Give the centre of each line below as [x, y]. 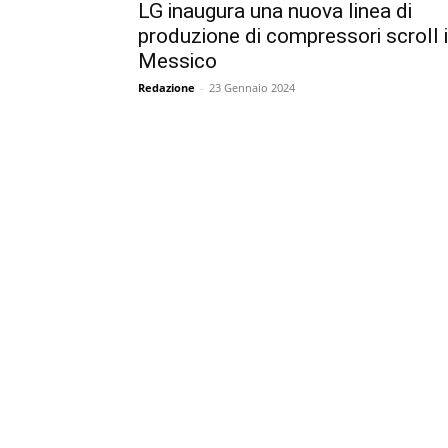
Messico [177, 60]
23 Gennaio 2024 [252, 87]
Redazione [166, 87]
